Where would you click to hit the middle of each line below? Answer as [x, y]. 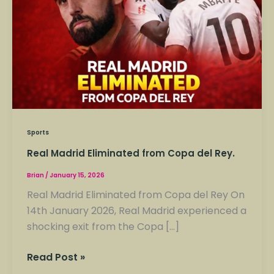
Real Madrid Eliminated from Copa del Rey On [136, 194]
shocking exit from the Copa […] [103, 226]
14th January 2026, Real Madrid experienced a [137, 210]
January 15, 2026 [77, 175]
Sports [38, 133]
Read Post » [56, 257]
